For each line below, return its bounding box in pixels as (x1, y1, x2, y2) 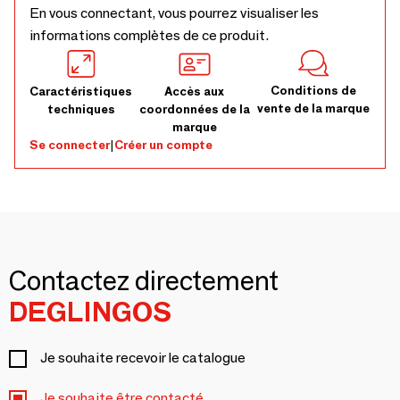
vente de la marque (257, 100, 371, 117)
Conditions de (271, 82, 357, 99)
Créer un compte (114, 137, 212, 153)
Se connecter (29, 137, 110, 153)
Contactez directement (9, 264, 279, 297)
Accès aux (164, 83, 225, 99)
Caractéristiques (29, 83, 132, 99)
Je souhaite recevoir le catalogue (40, 349, 246, 366)
